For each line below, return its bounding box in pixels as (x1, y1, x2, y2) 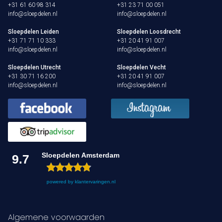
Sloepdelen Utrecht (8, 64, 61, 71)
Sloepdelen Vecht (117, 64, 166, 71)
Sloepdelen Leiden (8, 28, 59, 36)
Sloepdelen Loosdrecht (117, 28, 181, 36)
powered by (47, 179, 75, 185)
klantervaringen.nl (75, 179, 115, 185)
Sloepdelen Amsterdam (42, 151, 119, 160)
